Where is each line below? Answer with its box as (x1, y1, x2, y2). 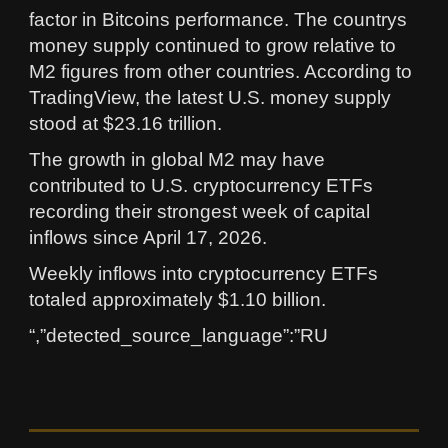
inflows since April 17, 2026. (29, 227, 267, 249)
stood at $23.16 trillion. (29, 113, 222, 135)
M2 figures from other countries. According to (29, 61, 412, 83)
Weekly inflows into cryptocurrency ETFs (29, 263, 378, 285)
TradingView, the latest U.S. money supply (29, 87, 391, 109)
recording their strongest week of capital (29, 201, 370, 223)
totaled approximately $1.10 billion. (29, 289, 326, 311)
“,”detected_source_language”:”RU (29, 325, 328, 347)
